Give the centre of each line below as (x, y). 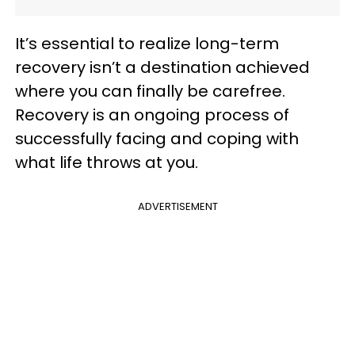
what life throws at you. (107, 162)
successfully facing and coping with (157, 139)
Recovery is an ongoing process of (152, 115)
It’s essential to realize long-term (147, 44)
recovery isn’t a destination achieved (162, 67)
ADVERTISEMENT (177, 206)
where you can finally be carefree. (150, 91)
